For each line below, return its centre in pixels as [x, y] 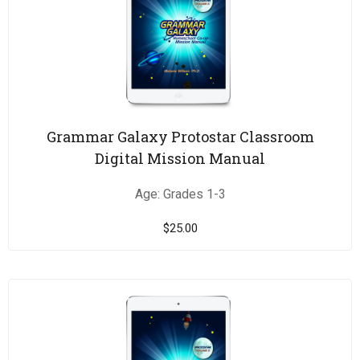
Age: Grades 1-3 [180, 194]
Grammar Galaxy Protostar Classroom [180, 137]
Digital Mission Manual [180, 159]
